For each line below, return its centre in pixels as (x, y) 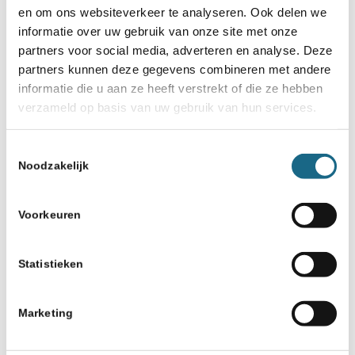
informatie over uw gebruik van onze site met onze (158, 31)
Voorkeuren (50, 215)
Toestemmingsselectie (64, 150)
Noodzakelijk (54, 166)
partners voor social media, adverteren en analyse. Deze (176, 50)
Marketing (46, 313)
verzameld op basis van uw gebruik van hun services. (168, 107)
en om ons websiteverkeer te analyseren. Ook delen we (172, 12)
